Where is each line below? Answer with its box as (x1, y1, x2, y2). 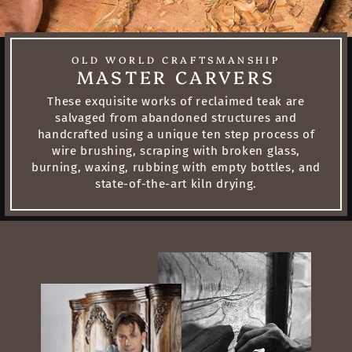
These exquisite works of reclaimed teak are (47, 94, 305, 109)
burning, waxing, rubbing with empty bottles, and (31, 160, 321, 175)
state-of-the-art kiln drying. (94, 177, 257, 192)
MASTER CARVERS (76, 64, 276, 90)
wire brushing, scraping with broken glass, (52, 144, 300, 159)
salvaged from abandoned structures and (55, 111, 297, 126)
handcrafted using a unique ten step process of (37, 127, 315, 142)
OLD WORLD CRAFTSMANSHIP (71, 53, 281, 67)
